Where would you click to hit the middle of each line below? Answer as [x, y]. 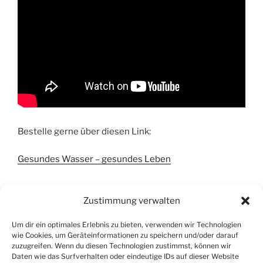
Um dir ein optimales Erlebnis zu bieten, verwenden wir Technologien [127, 225]
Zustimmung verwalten [131, 201]
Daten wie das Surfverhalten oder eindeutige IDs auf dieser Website [125, 256]
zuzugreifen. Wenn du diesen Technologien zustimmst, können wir [122, 246]
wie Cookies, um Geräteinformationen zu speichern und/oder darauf [125, 235]
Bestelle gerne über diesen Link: [84, 131]
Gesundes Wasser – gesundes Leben [94, 159]
